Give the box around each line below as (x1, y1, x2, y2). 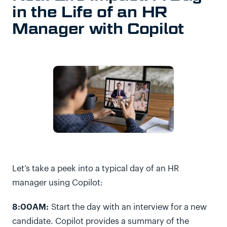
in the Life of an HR (12, 3, 167, 21)
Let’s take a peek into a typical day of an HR (12, 165, 179, 173)
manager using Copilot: (12, 179, 105, 187)
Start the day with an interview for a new (49, 203, 207, 211)
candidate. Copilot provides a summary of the (12, 217, 189, 225)
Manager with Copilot (12, 19, 184, 37)
